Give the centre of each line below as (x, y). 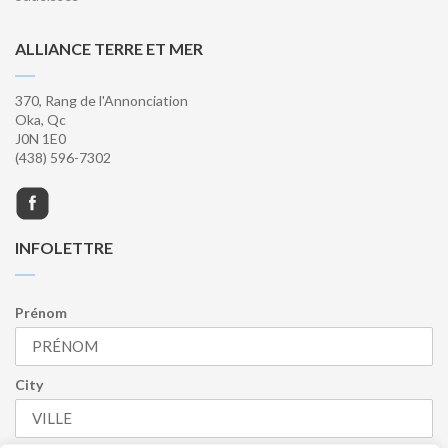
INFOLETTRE (64, 247)
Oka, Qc (40, 119)
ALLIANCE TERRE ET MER (109, 48)
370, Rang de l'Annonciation (101, 100)
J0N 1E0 (40, 138)
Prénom (41, 312)
